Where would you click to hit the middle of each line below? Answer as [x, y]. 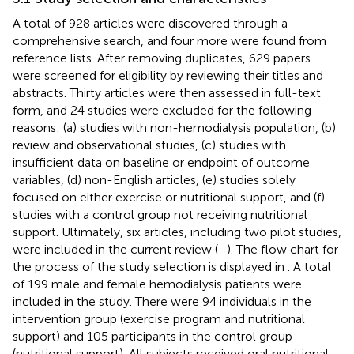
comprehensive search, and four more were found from [169, 40]
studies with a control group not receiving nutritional [160, 214]
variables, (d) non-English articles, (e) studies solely [154, 179]
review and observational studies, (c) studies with [149, 145]
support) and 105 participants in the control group [153, 336]
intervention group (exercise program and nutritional [159, 318]
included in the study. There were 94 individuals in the [162, 301]
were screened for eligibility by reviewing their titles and [168, 75]
